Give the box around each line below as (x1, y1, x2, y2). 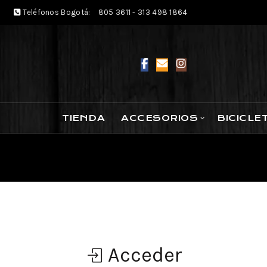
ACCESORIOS (121, 113, 198, 123)
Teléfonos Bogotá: (21, 8, 92, 17)
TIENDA (62, 113, 105, 123)
